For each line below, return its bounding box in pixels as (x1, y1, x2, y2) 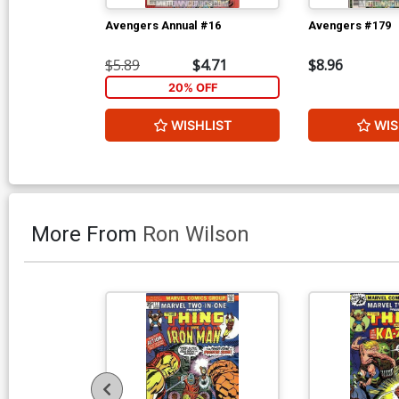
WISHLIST (170, 117, 232, 133)
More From (31, 221, 142, 247)
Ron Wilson (142, 221, 249, 247)
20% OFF (167, 80, 217, 94)
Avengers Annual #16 (105, 18, 221, 32)
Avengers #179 (308, 18, 391, 32)
